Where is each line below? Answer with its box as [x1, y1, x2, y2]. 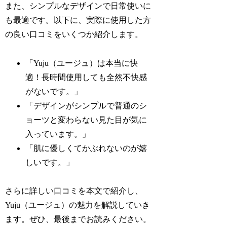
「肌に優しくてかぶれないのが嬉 [25, 143, 147, 153]
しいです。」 [25, 158, 74, 167]
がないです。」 [25, 87, 83, 96]
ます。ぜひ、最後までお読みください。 [5, 215, 152, 224]
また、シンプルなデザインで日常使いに [5, 1, 152, 10]
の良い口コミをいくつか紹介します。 [5, 29, 143, 39]
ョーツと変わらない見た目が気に [25, 115, 147, 124]
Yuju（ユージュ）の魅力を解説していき [5, 201, 150, 210]
